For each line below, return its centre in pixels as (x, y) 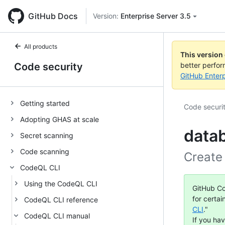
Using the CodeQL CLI (61, 183)
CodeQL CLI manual (57, 215)
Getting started (45, 103)
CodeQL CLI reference (61, 199)
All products (41, 46)
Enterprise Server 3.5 (156, 16)
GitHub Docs (53, 16)
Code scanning (45, 151)
